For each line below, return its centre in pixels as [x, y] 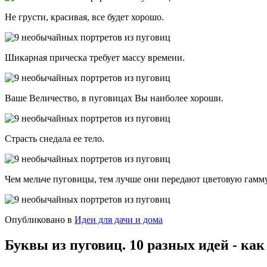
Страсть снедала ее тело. [55, 139]
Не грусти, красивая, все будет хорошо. [84, 17]
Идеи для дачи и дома [119, 220]
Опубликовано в [38, 220]
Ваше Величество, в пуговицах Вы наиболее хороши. [114, 98]
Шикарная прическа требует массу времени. [95, 58]
